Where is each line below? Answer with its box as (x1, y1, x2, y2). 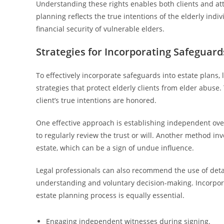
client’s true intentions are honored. (36, 95, 156, 105)
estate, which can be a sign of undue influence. (36, 143, 194, 152)
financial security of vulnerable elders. (36, 24, 164, 33)
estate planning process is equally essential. (36, 190, 184, 200)
